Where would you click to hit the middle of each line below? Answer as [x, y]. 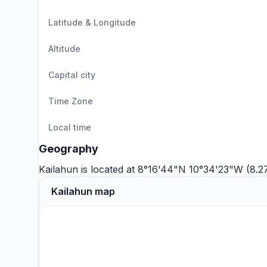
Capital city [72, 75]
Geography [69, 149]
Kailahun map [83, 191]
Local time [70, 127]
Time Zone [71, 101]
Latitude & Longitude [92, 22]
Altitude [64, 49]
